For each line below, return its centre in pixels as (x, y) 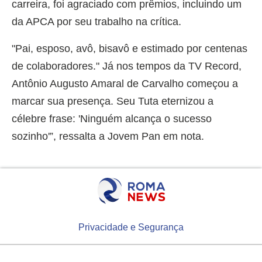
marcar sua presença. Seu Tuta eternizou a (113, 101)
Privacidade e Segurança (131, 227)
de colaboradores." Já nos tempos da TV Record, (127, 66)
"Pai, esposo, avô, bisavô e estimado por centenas (130, 49)
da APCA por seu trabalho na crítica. (96, 22)
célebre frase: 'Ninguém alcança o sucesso (112, 119)
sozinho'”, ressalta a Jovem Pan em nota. (108, 137)
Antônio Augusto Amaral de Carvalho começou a (125, 84)
